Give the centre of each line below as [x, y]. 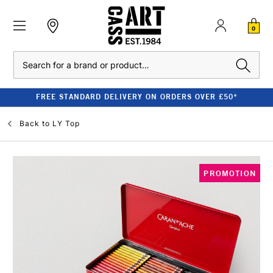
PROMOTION [230, 173]
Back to [35, 123]
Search [26, 58]
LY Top [66, 123]
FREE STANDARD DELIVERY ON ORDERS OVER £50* [136, 97]
